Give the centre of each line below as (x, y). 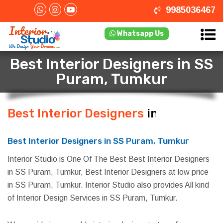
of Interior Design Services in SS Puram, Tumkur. (93, 198)
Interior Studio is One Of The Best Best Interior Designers (109, 159)
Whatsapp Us (139, 34)
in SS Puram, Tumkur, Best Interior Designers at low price (108, 172)
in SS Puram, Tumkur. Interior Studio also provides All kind (108, 185)
